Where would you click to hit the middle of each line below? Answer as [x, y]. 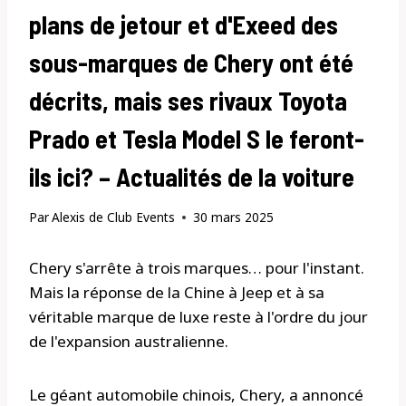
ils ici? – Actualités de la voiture [192, 176]
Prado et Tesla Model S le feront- [197, 138]
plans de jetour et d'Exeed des [184, 24]
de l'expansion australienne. [129, 342]
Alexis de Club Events [114, 217]
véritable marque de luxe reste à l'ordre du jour [198, 317]
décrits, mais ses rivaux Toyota [188, 100]
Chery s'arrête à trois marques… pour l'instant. [197, 268]
